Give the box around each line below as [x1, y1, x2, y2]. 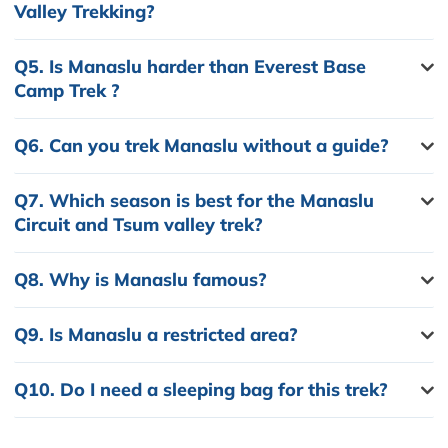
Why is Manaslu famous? [44, 267, 267, 291]
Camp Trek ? [14, 78, 120, 102]
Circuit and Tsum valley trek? [14, 212, 263, 236]
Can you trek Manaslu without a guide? [44, 133, 389, 157]
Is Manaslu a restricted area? [44, 322, 298, 346]
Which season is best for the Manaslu [44, 188, 374, 212]
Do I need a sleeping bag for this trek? [55, 377, 388, 401]
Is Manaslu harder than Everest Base [44, 54, 366, 78]
